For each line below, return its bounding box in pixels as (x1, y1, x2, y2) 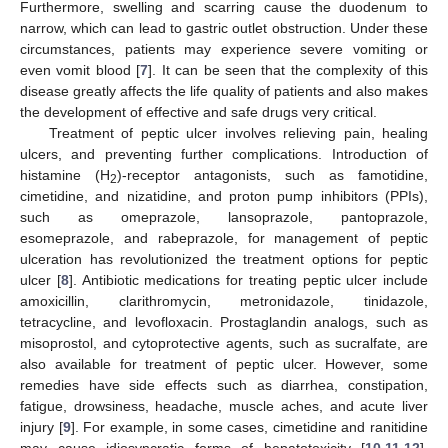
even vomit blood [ (20, 61, 141, 78)
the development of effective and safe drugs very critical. (20, 103, 377, 120)
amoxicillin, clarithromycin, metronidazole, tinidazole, (20, 292, 428, 309)
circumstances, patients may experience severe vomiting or (20, 40, 428, 57)
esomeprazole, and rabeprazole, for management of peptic (20, 229, 428, 246)
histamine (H (20, 166, 110, 183)
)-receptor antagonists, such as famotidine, (117, 166, 428, 183)
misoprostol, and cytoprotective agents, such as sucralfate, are (20, 334, 428, 351)
